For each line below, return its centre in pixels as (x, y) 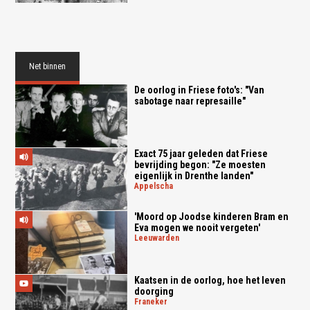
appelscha (156, 186)
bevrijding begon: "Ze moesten (200, 164)
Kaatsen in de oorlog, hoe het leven (210, 281)
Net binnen (48, 66)
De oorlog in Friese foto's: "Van (199, 90)
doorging (154, 292)
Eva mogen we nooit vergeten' (197, 228)
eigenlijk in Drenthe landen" (193, 175)
